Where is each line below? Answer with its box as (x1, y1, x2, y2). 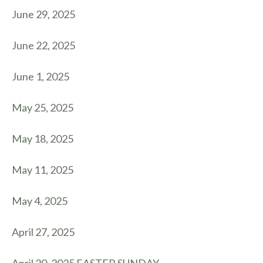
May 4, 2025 (12, 194, 68, 207)
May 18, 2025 (12, 132, 73, 145)
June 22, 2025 (12, 39, 75, 52)
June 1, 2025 (12, 70, 69, 83)
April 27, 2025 (12, 225, 75, 238)
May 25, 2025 (12, 101, 73, 114)
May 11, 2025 (12, 163, 73, 176)
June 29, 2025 (12, 8, 75, 21)
